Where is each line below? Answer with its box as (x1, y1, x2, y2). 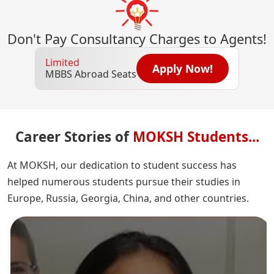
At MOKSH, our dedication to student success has (7, 158, 237, 172)
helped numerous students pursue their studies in (7, 174, 240, 188)
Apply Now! (152, 61, 213, 76)
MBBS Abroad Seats (45, 67, 136, 81)
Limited (45, 56, 80, 70)
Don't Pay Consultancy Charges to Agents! (7, 30, 267, 48)
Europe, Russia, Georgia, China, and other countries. (7, 191, 249, 205)
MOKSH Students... (132, 127, 259, 147)
